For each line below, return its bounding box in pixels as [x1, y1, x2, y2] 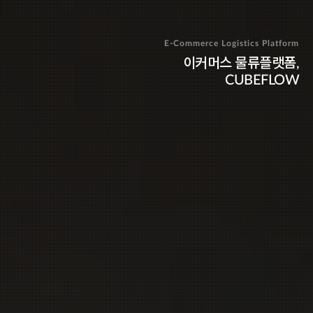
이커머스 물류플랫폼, [182, 57, 299, 71]
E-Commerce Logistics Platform [164, 39, 299, 48]
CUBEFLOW [225, 73, 299, 87]
